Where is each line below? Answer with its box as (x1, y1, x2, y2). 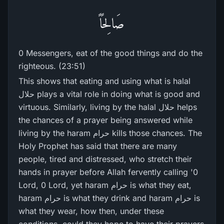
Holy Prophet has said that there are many (18, 141, 177, 151)
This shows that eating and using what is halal (18, 76, 190, 86)
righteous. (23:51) (18, 61, 85, 71)
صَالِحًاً (99, 15, 124, 31)
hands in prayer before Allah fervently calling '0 (18, 167, 198, 177)
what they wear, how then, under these (18, 206, 164, 216)
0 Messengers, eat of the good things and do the (18, 48, 202, 58)
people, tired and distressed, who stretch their (18, 154, 192, 164)
